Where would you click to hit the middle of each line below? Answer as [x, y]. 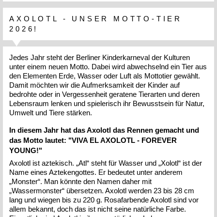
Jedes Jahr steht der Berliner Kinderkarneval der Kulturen [100, 57]
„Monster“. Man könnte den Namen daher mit [81, 182]
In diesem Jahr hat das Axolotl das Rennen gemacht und [104, 130]
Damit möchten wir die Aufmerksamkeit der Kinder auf [95, 85]
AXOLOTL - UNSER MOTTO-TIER [96, 19]
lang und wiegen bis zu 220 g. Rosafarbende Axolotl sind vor [104, 200]
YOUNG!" [26, 150]
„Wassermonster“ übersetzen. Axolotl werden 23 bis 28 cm [102, 191]
